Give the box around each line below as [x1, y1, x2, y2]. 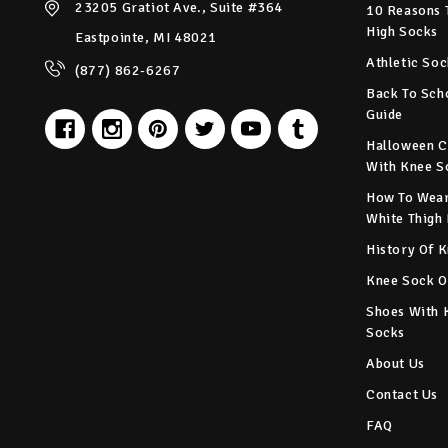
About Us [366, 355, 425, 373]
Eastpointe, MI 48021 [75, 29, 217, 47]
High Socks [366, 23, 438, 41]
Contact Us [366, 386, 438, 404]
